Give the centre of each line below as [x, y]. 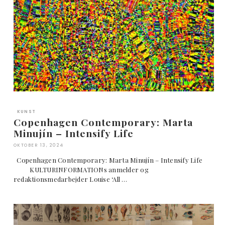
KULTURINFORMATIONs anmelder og [81, 170]
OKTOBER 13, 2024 [38, 145]
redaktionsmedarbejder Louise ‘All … [70, 179]
